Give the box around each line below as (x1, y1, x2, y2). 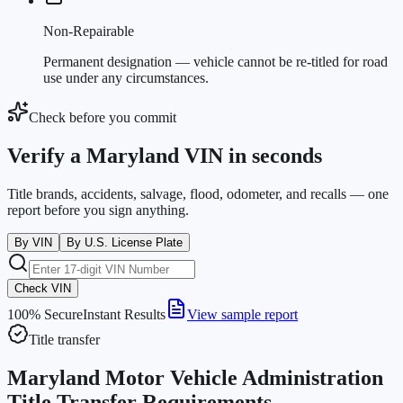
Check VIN (14, 282, 71, 296)
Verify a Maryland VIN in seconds (7, 144, 322, 168)
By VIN (14, 236, 52, 250)
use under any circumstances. (43, 70, 209, 86)
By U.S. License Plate (67, 236, 183, 250)
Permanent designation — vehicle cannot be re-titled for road (43, 54, 388, 70)
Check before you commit (29, 110, 176, 126)
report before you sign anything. (7, 202, 189, 219)
